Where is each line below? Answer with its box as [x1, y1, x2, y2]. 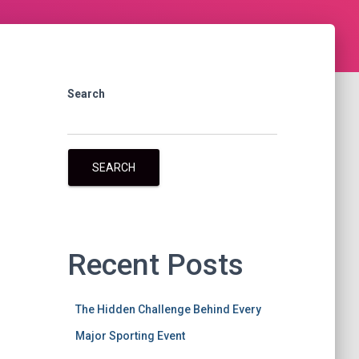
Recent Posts [67, 248, 244, 282]
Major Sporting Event [75, 329, 185, 342]
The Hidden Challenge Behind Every [75, 303, 261, 316]
